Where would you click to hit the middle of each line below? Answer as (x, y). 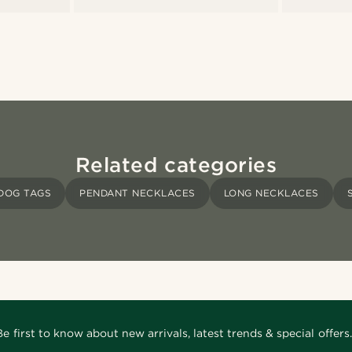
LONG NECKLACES (271, 192)
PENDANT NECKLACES (137, 192)
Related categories (176, 164)
